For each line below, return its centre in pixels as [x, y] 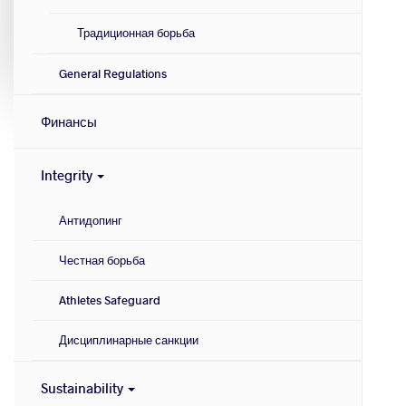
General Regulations [113, 74]
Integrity [68, 175]
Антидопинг [91, 221]
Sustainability [83, 388]
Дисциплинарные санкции [129, 340]
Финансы [69, 122]
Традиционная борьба [136, 33]
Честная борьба [102, 261]
